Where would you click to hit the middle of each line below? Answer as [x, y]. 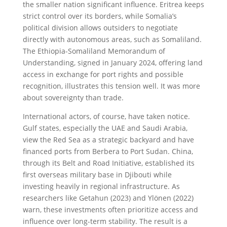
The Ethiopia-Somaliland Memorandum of [94, 51]
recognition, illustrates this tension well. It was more [111, 86]
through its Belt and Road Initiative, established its [108, 163]
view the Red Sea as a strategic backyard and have [108, 140]
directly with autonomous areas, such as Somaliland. [112, 39]
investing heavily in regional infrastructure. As [101, 186]
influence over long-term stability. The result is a [105, 221]
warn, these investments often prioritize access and [110, 210]
